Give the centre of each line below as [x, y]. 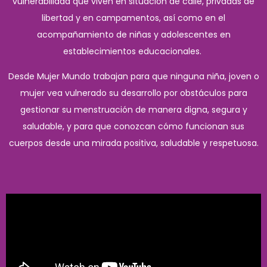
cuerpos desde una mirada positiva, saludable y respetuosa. [133, 143]
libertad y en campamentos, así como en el [133, 18]
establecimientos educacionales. [133, 52]
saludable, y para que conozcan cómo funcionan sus [133, 127]
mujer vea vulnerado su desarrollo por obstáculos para [133, 93]
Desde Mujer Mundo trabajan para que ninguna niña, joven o [133, 77]
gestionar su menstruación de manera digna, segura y [133, 110]
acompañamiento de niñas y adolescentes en [133, 35]
